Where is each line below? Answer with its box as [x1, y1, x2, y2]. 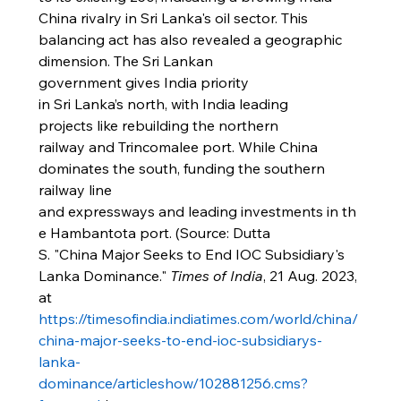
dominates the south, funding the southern [38, 159, 328, 177]
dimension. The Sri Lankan [38, 52, 217, 70]
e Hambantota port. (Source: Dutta [38, 224, 274, 242]
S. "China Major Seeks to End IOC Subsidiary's [38, 245, 348, 263]
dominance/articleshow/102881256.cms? [38, 374, 308, 392]
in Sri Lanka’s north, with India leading [38, 95, 292, 113]
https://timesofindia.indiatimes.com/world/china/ [38, 310, 358, 328]
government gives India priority [38, 73, 252, 91]
